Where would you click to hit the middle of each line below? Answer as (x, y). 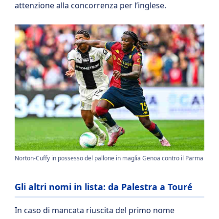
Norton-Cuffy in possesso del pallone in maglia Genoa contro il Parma (109, 158)
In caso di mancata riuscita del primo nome (95, 210)
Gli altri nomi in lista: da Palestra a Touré (104, 187)
